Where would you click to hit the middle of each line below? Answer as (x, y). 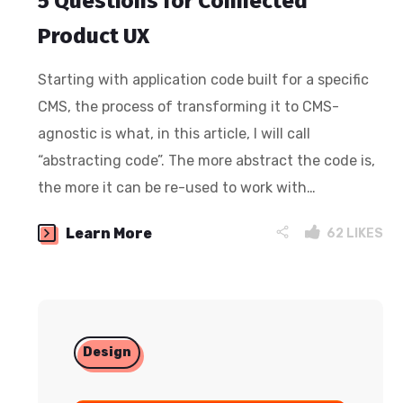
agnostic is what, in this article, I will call (175, 133)
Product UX (94, 36)
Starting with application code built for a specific (204, 79)
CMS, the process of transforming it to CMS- (189, 106)
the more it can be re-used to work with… (177, 187)
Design (107, 352)
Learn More (109, 233)
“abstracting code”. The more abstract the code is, (207, 160)
